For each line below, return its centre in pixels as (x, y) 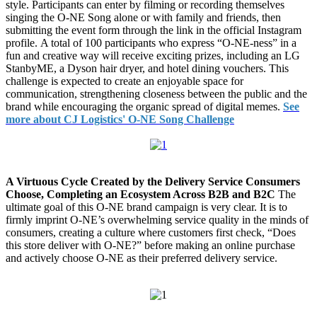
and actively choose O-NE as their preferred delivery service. (142, 258)
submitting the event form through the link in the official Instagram (154, 30)
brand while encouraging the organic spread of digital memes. (144, 107)
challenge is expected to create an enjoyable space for (125, 81)
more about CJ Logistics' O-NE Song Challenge (120, 120)
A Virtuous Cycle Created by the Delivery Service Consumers (153, 182)
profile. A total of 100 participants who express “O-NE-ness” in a (151, 43)
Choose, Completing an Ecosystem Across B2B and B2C (142, 195)
